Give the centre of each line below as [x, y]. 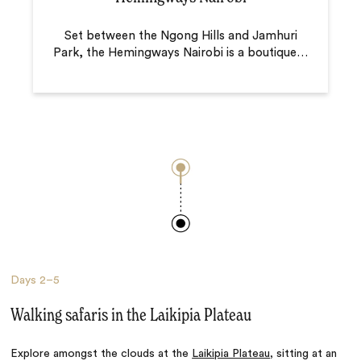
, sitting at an [304, 353]
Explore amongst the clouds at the [102, 353]
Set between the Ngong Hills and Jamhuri [180, 36]
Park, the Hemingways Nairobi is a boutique [175, 53]
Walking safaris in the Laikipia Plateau [131, 315]
